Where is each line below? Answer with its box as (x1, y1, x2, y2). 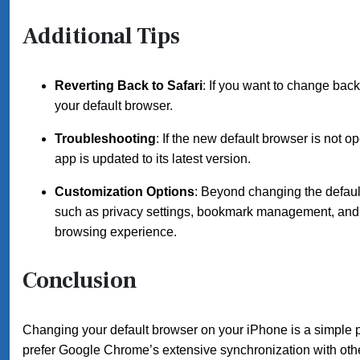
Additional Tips (22, 22, 180, 51)
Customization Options (55, 185, 194, 198)
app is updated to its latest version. (55, 152, 251, 166)
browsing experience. (55, 225, 177, 239)
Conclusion (22, 266, 137, 295)
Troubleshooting (55, 132, 156, 145)
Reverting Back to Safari (55, 79, 202, 92)
